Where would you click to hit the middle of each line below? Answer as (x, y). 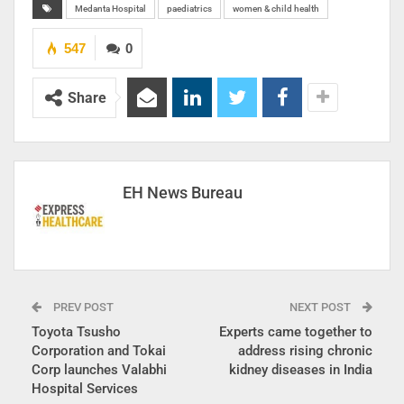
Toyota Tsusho (76, 331)
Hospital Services (85, 388)
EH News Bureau (183, 192)
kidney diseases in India (301, 369)
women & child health (276, 8)
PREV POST (82, 307)
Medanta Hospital (110, 8)
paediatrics (189, 8)
